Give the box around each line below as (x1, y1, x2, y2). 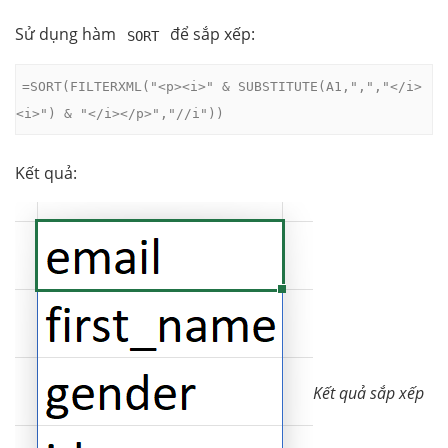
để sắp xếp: (166, 23, 256, 46)
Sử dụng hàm (15, 23, 120, 46)
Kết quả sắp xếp (313, 382, 424, 405)
